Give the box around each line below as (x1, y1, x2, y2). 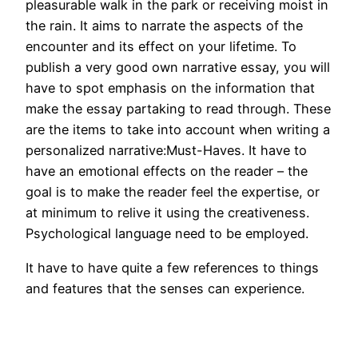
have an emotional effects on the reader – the (26, 163, 308, 180)
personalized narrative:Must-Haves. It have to (26, 142, 307, 159)
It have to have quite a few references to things (26, 259, 319, 276)
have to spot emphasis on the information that (26, 80, 315, 97)
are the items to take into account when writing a (26, 121, 330, 138)
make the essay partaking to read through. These (26, 101, 331, 117)
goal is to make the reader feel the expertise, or (26, 184, 320, 201)
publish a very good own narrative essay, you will (26, 59, 330, 76)
